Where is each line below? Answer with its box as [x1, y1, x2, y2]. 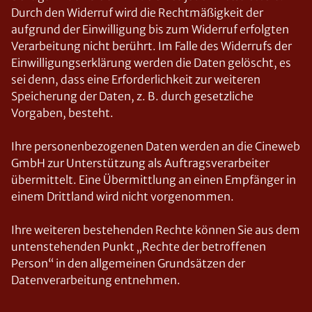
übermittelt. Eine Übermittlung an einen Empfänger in [11, 173, 296, 187]
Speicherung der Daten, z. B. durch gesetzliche [11, 89, 253, 103]
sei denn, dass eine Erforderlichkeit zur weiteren [11, 72, 260, 86]
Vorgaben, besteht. [11, 106, 114, 120]
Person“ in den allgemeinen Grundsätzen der [11, 256, 245, 270]
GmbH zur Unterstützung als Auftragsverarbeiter [11, 156, 270, 170]
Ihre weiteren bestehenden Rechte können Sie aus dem [11, 223, 300, 237]
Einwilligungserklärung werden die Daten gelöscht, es [11, 56, 291, 70]
